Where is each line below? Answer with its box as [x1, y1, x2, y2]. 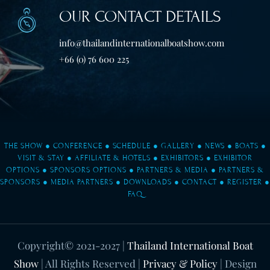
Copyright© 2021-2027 [17, 239, 120, 253]
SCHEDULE [112, 141, 151, 151]
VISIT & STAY [17, 153, 64, 163]
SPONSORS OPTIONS [50, 165, 127, 175]
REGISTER [227, 177, 262, 187]
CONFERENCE [52, 141, 102, 151]
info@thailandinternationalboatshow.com [59, 37, 225, 49]
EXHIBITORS [161, 153, 204, 163]
